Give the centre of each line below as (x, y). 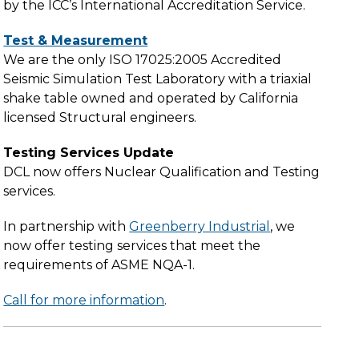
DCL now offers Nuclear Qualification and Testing (162, 172)
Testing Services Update (89, 153)
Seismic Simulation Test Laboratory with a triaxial (158, 79)
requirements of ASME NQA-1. (99, 265)
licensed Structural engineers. (100, 117)
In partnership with (67, 226)
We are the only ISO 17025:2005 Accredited (143, 60)
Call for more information (84, 300)
